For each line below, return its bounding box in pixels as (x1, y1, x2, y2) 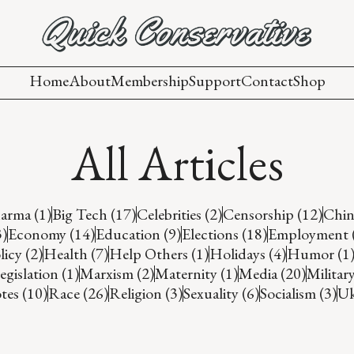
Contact (240, 70, 293, 91)
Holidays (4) (209, 243, 286, 264)
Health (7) (43, 243, 108, 264)
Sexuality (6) (183, 282, 259, 303)
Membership (110, 70, 189, 91)
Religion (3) (108, 282, 183, 303)
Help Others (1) (108, 243, 209, 264)
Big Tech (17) (51, 203, 136, 224)
